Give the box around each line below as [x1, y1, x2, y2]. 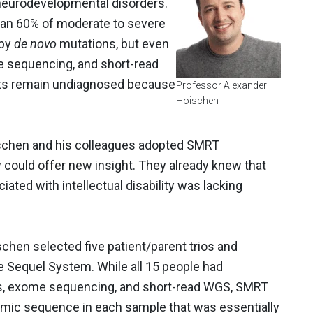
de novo [14, 36, 57, 51]
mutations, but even [57, 36, 169, 51]
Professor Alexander [176, 80, 267, 91]
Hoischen [176, 95, 219, 106]
